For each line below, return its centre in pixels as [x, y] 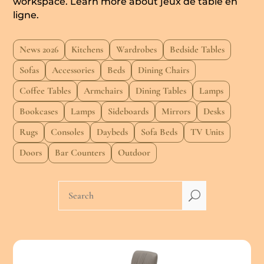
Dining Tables [161, 91]
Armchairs [103, 91]
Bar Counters [80, 153]
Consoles [67, 132]
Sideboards [128, 112]
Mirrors [176, 112]
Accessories [73, 70]
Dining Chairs [164, 70]
